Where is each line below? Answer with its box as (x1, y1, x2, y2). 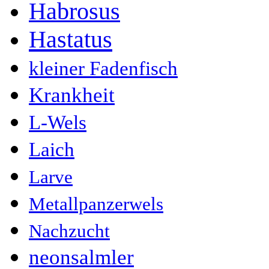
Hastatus (29, 25, 112, 53)
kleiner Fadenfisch (29, 56, 178, 79)
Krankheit (29, 83, 115, 107)
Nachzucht (29, 220, 110, 241)
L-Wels (29, 110, 86, 133)
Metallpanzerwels (29, 193, 163, 214)
